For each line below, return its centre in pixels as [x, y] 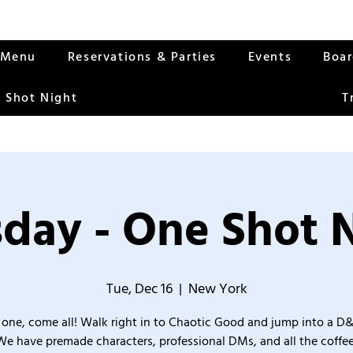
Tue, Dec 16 [139, 289]
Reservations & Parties [142, 57]
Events [270, 57]
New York [217, 289]
